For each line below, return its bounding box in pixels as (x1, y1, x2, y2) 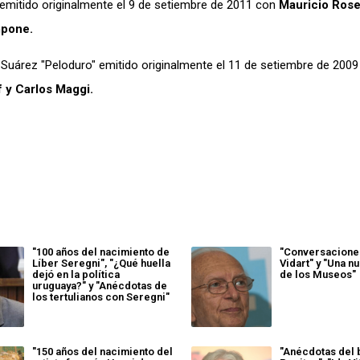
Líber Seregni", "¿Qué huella (31, 257, 170, 269)
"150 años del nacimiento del (31, 346, 173, 358)
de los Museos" (280, 268, 357, 280)
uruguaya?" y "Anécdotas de (31, 280, 167, 292)
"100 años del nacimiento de (31, 246, 170, 258)
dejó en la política (31, 268, 120, 280)
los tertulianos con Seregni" (31, 291, 170, 303)
